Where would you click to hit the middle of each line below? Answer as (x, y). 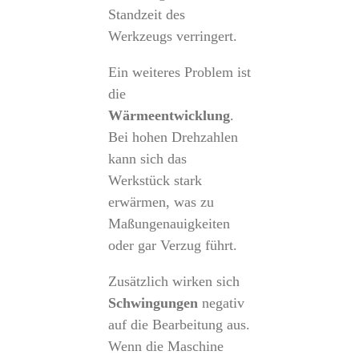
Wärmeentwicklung (169, 115)
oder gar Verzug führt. (172, 245)
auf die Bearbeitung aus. (179, 325)
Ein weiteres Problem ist (179, 72)
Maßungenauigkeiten (169, 224)
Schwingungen (153, 303)
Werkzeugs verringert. (172, 36)
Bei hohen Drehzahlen (173, 137)
